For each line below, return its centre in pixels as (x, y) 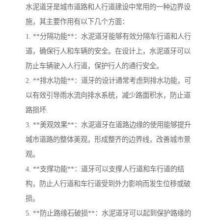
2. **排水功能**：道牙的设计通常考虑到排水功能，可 (108, 81)
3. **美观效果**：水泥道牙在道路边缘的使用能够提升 (108, 125)
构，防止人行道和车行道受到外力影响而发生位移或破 (108, 184)
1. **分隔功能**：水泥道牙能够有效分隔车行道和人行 (108, 37)
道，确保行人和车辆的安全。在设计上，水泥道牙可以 (108, 51)
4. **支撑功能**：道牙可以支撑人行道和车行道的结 (105, 169)
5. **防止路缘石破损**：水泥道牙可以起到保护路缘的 (108, 213)
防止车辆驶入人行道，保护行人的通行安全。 (94, 66)
